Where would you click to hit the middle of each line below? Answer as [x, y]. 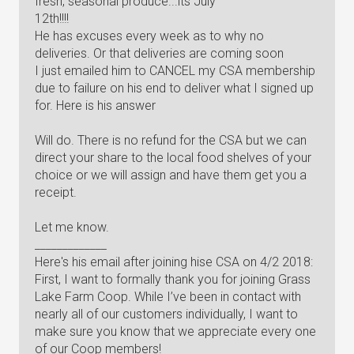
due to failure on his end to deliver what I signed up [174, 88]
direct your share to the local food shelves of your [173, 158]
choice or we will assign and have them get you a [171, 175]
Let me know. [72, 227]
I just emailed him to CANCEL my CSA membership [175, 71]
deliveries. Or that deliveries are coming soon [159, 53]
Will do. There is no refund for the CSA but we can [171, 140]
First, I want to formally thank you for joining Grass [173, 279]
